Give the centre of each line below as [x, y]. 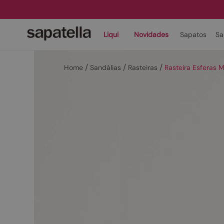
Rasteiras [143, 67]
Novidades [151, 34]
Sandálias [105, 67]
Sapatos [193, 34]
